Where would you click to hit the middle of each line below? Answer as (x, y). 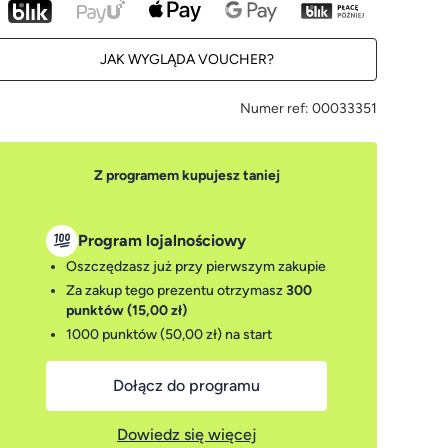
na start (247, 334)
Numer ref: (274, 108)
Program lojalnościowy (162, 240)
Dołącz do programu (187, 385)
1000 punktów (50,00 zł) (144, 334)
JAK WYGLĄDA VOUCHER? (186, 59)
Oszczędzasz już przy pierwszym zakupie (196, 266)
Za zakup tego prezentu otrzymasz (176, 290)
